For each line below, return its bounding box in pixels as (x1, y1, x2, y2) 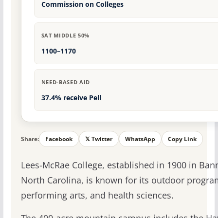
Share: (20, 134, 39, 143)
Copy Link (167, 135, 197, 144)
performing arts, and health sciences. (20, 189, 174, 201)
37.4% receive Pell (41, 93, 101, 103)
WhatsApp (125, 135, 155, 144)
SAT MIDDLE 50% (41, 32, 90, 39)
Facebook (45, 135, 73, 144)
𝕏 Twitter (85, 135, 112, 144)
